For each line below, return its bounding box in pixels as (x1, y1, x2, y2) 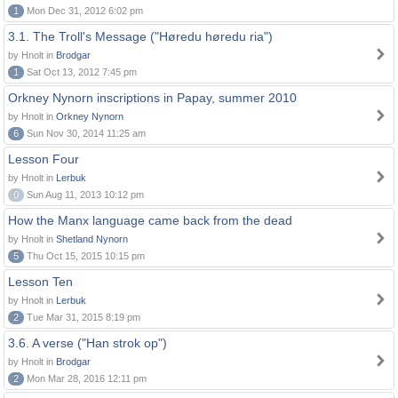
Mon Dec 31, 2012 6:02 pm (24, 5, 143, 16)
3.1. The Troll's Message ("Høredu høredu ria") (8, 29, 273, 44)
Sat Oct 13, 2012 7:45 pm (24, 67, 137, 77)
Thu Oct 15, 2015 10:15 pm (24, 251, 145, 261)
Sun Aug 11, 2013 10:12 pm (24, 189, 144, 200)
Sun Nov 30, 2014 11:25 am (24, 128, 146, 139)
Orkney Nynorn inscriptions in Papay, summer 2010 (8, 91, 297, 105)
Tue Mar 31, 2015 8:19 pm (24, 312, 140, 322)
